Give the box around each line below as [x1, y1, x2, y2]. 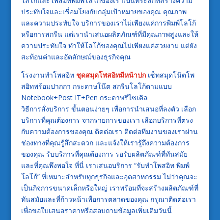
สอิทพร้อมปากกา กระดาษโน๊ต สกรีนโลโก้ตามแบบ [21, 81, 172, 91]
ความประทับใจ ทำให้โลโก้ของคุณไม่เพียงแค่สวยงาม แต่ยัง [21, 40, 197, 50]
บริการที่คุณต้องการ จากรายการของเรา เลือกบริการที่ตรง [21, 115, 193, 125]
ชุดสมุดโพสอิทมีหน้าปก [76, 70, 146, 80]
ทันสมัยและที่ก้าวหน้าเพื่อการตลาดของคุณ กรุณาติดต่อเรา [21, 194, 196, 204]
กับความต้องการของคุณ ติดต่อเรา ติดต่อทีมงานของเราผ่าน [21, 126, 198, 136]
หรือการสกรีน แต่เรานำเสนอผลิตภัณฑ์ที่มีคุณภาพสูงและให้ [21, 29, 198, 39]
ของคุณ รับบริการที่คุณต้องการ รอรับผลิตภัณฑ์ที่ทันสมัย [21, 149, 188, 159]
